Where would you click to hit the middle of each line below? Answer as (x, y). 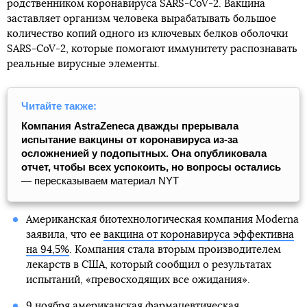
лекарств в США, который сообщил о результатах (148, 265)
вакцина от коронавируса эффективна (198, 235)
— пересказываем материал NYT (100, 181)
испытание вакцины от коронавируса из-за (130, 139)
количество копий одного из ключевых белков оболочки (147, 34)
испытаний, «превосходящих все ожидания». (138, 280)
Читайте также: (59, 106)
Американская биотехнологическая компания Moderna (162, 220)
